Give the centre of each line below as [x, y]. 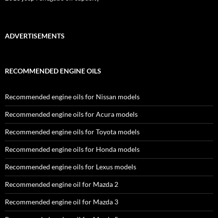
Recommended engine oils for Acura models [71, 114]
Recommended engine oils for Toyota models [72, 132]
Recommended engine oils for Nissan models [72, 97]
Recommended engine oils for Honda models [72, 149]
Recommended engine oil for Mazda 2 [62, 184]
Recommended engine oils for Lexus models [71, 167]
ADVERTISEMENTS [35, 36]
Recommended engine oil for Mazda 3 [62, 202]
